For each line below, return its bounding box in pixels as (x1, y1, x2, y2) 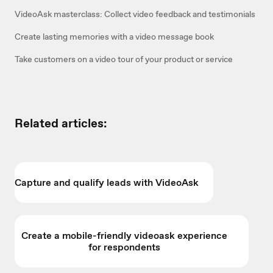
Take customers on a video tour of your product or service (15, 54, 233, 65)
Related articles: (15, 115, 107, 132)
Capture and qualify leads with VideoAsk (15, 176, 199, 190)
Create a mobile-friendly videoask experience (21, 229, 227, 243)
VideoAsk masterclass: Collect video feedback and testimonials (15, 9, 255, 20)
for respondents (88, 241, 160, 254)
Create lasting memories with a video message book (15, 31, 214, 43)
